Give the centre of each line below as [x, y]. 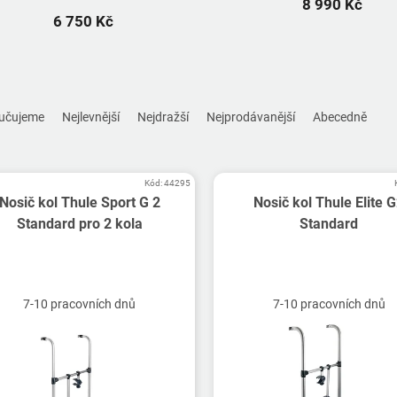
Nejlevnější [91, 117]
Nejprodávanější [251, 117]
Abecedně [340, 117]
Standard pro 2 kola [79, 224]
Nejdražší [163, 117]
